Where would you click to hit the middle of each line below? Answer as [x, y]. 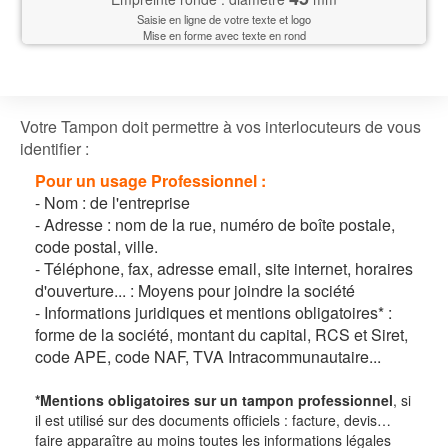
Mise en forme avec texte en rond [224, 35]
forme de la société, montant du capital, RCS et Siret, [221, 335]
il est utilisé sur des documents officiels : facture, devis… [213, 420]
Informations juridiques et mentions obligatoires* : [218, 313]
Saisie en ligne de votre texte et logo [224, 19]
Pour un [67, 181]
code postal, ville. [96, 247]
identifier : [54, 149]
